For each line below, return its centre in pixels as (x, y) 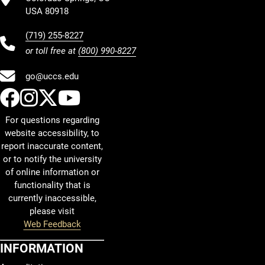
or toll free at (52, 51)
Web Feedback (52, 224)
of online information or (52, 172)
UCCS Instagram (111, 98)
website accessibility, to (52, 133)
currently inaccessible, (52, 198)
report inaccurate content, (52, 146)
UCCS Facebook (91, 98)
